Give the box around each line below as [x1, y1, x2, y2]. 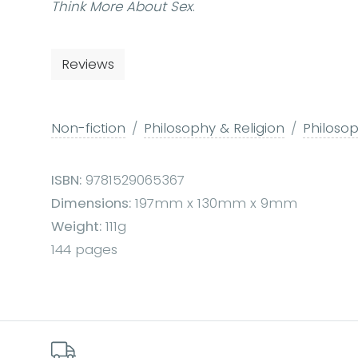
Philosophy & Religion [144, 118, 284, 138]
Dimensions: [51, 193, 131, 213]
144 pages [51, 240, 117, 260]
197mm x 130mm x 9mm [131, 193, 297, 213]
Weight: [51, 217, 101, 237]
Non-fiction [51, 118, 125, 138]
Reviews [62, 54, 114, 74]
